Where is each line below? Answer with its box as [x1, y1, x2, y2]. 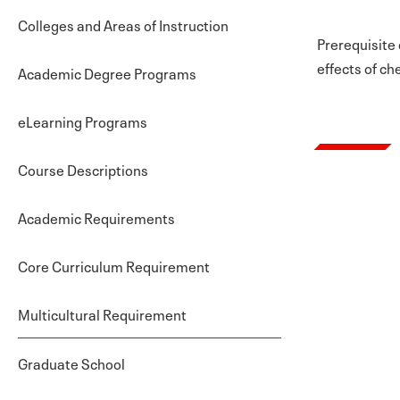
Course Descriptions [18, 158, 148, 179]
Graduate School [18, 352, 125, 373]
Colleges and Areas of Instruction [18, 13, 229, 35]
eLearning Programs [18, 110, 147, 131]
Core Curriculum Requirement [18, 254, 210, 276]
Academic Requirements [18, 206, 175, 228]
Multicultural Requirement [18, 303, 187, 324]
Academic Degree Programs [18, 62, 196, 83]
